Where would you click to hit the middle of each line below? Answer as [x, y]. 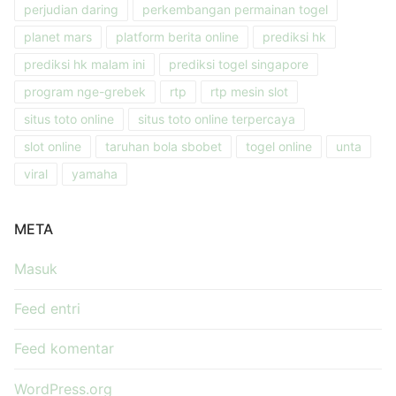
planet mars [58, 37]
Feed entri [47, 309]
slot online [53, 146]
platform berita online [177, 37]
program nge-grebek [85, 91]
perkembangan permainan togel [235, 9]
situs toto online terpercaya [217, 119]
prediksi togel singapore [239, 64]
